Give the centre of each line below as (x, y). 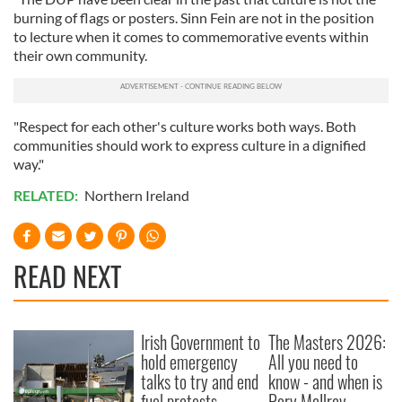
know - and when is (326, 382)
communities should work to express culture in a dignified (190, 145)
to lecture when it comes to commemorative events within (191, 37)
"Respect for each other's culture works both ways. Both (185, 127)
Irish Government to (201, 342)
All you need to (314, 362)
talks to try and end (200, 382)
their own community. (80, 56)
